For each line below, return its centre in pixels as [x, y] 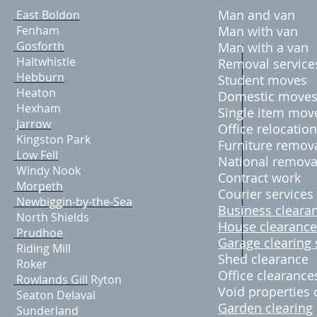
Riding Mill [42, 248]
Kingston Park [52, 139]
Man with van [258, 31]
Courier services [266, 194]
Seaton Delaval [56, 295]
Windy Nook [47, 171]
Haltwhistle [45, 62]
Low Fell [36, 155]
